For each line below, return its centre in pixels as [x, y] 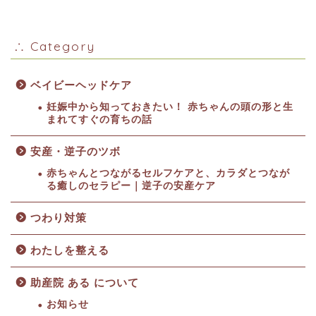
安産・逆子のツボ [75, 152]
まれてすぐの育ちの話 [99, 120]
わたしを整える [70, 250]
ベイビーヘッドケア [81, 85]
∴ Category [55, 46]
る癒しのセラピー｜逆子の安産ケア [131, 186]
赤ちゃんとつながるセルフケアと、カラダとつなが [168, 174]
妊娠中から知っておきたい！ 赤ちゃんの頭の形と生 [170, 107]
